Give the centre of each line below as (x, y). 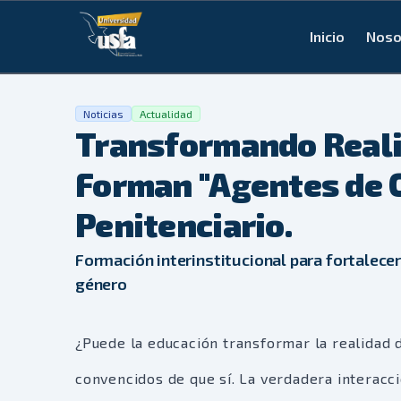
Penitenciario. (183, 224)
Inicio (327, 36)
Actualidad (166, 114)
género (101, 284)
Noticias (103, 114)
